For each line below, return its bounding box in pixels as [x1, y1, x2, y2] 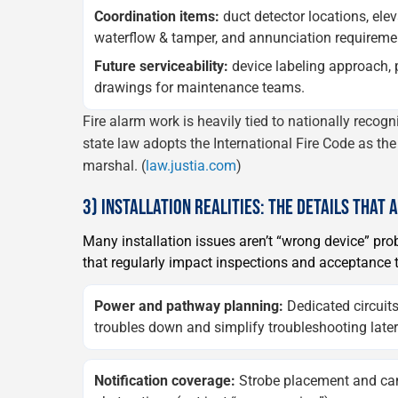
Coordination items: [94, 7, 219, 25]
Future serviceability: [94, 57, 228, 75]
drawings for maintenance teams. [94, 78, 305, 96]
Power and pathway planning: [94, 297, 283, 314]
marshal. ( [83, 156, 146, 174]
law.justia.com [146, 156, 236, 174]
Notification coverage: [94, 371, 235, 389]
